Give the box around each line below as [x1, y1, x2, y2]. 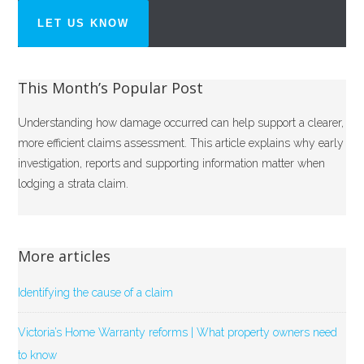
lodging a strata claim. [18, 176, 129, 190]
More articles [18, 245, 111, 266]
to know [18, 348, 58, 362]
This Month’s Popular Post [18, 77, 204, 97]
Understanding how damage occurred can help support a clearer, [18, 115, 344, 129]
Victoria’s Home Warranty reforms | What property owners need [18, 325, 338, 339]
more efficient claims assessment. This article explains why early [18, 136, 344, 149]
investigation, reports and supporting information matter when [18, 156, 326, 170]
